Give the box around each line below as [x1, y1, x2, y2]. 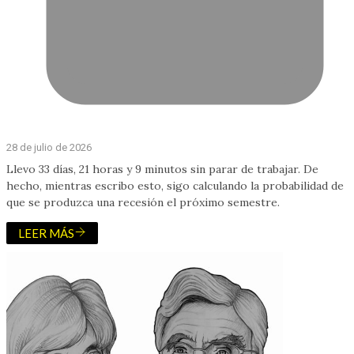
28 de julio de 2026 [6, 141, 92, 153]
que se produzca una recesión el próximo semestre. [6, 194, 280, 209]
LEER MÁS [18, 225, 74, 240]
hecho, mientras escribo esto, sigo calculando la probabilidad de [6, 178, 344, 193]
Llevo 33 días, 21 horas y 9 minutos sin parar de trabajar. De [6, 161, 318, 176]
